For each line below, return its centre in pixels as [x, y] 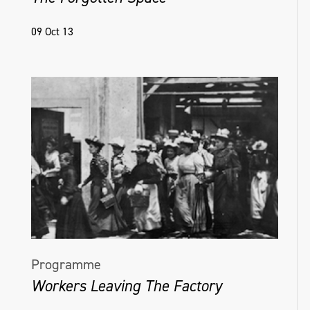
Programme [66, 265]
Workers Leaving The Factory [126, 286]
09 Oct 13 [52, 31]
